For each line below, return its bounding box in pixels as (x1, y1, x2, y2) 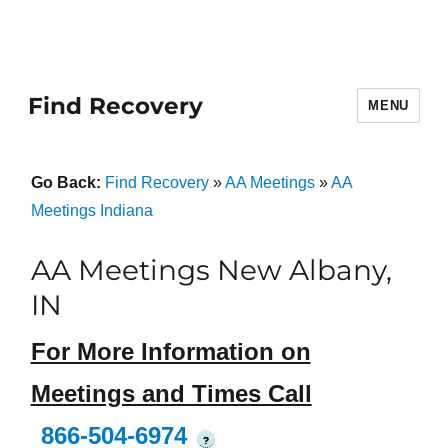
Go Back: (30, 174, 105, 191)
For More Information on (30, 338, 311, 366)
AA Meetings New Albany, (30, 253, 392, 287)
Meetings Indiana (30, 202, 153, 219)
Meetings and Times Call (30, 380, 312, 408)
